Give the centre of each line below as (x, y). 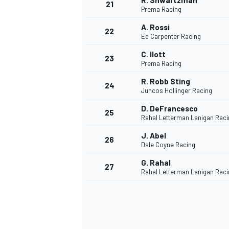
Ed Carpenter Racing (171, 37)
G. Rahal (156, 163)
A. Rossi (155, 27)
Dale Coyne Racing (168, 145)
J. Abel (154, 136)
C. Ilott (153, 54)
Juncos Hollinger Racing (177, 91)
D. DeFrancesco (169, 109)
